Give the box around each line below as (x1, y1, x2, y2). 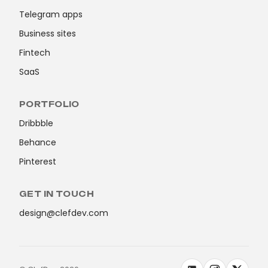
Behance (19, 136, 56, 148)
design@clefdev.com (19, 206, 108, 219)
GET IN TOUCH (19, 188, 95, 199)
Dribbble (19, 117, 53, 129)
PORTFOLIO (19, 99, 80, 109)
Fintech (19, 46, 50, 59)
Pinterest (19, 155, 56, 167)
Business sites (19, 27, 76, 39)
